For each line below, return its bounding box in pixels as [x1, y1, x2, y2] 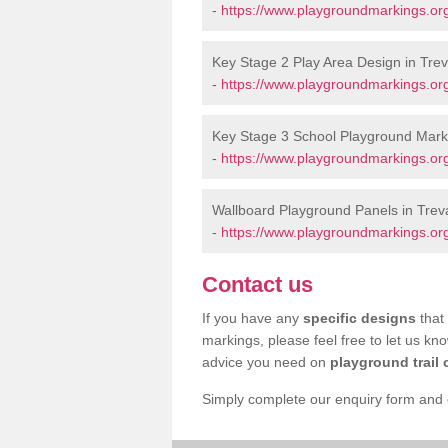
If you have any [202, 310, 303, 326]
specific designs [303, 310, 416, 326]
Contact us [202, 272, 313, 297]
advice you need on [202, 354, 330, 370]
